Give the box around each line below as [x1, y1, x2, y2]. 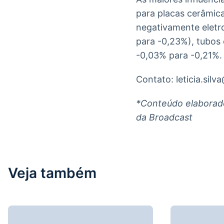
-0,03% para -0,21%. [136, 50, 222, 60]
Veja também [8, 164, 96, 181]
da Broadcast [136, 112, 192, 122]
